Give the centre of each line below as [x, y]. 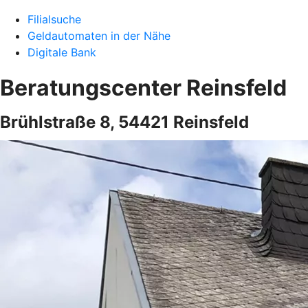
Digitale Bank [62, 52]
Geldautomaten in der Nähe [99, 36]
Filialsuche [54, 19]
